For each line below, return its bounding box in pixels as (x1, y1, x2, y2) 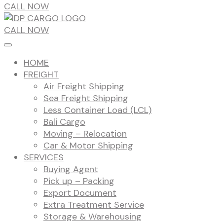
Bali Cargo (43, 116, 85, 128)
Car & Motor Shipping (43, 140, 133, 152)
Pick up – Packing (43, 175, 114, 187)
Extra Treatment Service (43, 199, 144, 211)
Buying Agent (43, 163, 98, 176)
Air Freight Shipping (43, 80, 124, 93)
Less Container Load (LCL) (43, 104, 151, 116)
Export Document (43, 187, 116, 199)
